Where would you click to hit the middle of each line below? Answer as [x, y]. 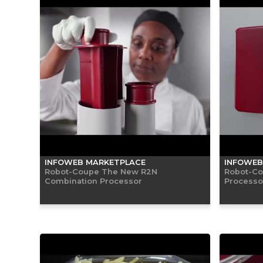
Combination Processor [93, 181]
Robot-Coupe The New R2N [101, 171]
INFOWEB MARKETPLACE [95, 162]
